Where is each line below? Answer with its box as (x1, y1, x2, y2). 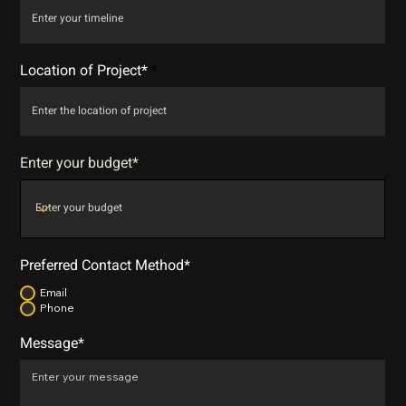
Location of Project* (20, 60, 149, 83)
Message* (20, 333, 85, 356)
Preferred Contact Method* (20, 255, 191, 278)
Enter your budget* (20, 153, 140, 177)
